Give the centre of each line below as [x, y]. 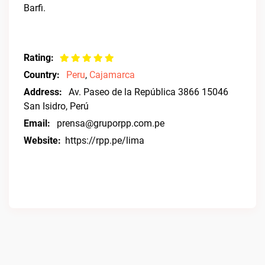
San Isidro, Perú [56, 106]
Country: [42, 75]
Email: [37, 123]
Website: [42, 140]
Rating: [39, 58]
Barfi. [35, 8]
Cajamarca [112, 75]
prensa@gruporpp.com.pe [111, 123]
